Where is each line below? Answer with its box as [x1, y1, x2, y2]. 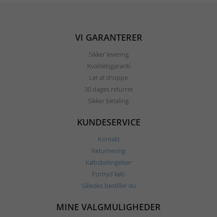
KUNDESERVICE [77, 116, 140, 128]
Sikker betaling [88, 96, 129, 106]
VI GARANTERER [75, 31, 142, 44]
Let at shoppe [89, 73, 128, 82]
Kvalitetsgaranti [87, 62, 130, 71]
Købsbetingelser [85, 158, 132, 167]
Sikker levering [88, 50, 129, 59]
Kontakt [97, 135, 120, 144]
